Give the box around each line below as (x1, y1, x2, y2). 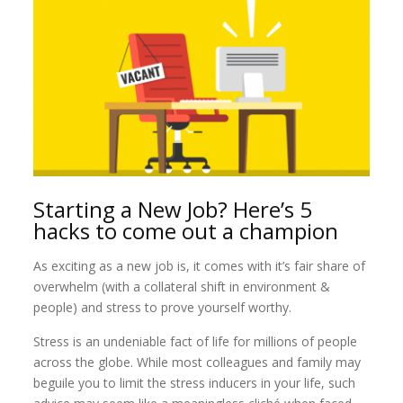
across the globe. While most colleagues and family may (33, 353, 362, 371)
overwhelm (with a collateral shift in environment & (33, 277, 331, 295)
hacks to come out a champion (33, 215, 339, 246)
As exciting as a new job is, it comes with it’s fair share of (33, 256, 366, 274)
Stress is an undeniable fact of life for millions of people (33, 332, 358, 350)
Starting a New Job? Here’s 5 (33, 193, 313, 224)
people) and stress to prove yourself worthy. (33, 298, 292, 316)
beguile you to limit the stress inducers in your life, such (33, 373, 356, 391)
